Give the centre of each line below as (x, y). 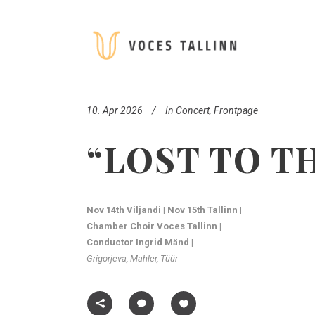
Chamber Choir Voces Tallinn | (154, 226)
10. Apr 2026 (115, 110)
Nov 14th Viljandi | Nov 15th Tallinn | (164, 210)
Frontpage (236, 110)
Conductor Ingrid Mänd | (140, 242)
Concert (193, 110)
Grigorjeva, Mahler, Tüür (132, 258)
